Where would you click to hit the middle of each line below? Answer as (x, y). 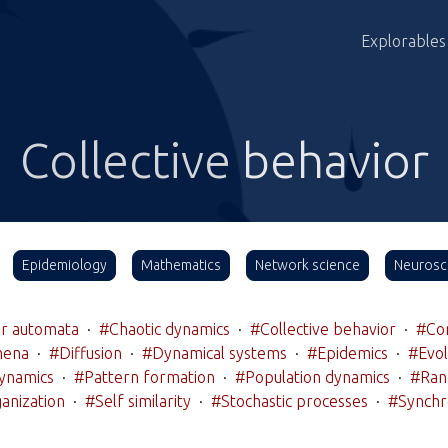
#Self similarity (137, 401)
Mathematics (181, 265)
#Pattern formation (144, 377)
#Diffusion (85, 353)
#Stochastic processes (289, 401)
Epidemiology (64, 265)
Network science (307, 265)
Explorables (403, 41)
